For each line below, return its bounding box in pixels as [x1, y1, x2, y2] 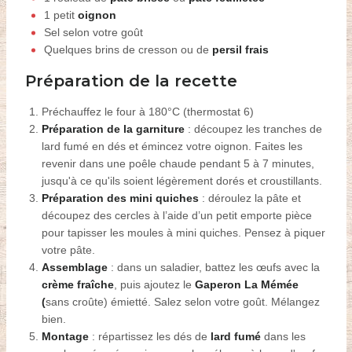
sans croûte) [45, 295, 108, 308]
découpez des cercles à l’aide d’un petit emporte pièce [41, 208, 312, 222]
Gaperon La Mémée [194, 277, 299, 291]
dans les [260, 329, 306, 343]
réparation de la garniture [48, 122, 185, 135]
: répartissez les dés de [88, 329, 211, 343]
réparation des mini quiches [48, 191, 199, 204]
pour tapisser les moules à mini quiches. [41, 225, 244, 239]
